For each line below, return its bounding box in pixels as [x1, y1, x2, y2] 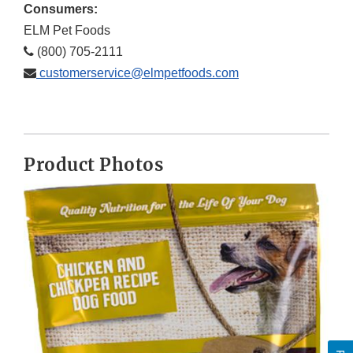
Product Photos [24, 153, 163, 176]
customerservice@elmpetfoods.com [36, 65, 239, 80]
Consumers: [24, 2, 98, 16]
